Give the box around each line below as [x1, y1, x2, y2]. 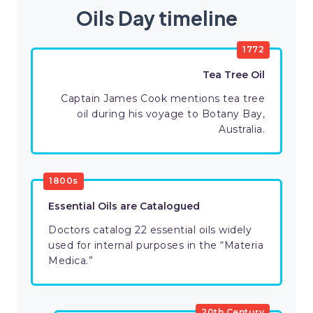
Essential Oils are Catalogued [48, 200, 200, 213]
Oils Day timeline [75, 6, 238, 31]
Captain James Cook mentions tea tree [61, 92, 265, 105]
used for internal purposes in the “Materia [48, 239, 263, 252]
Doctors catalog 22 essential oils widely [48, 224, 252, 237]
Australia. [219, 123, 265, 136]
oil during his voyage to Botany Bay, [77, 108, 265, 121]
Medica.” [48, 254, 93, 268]
